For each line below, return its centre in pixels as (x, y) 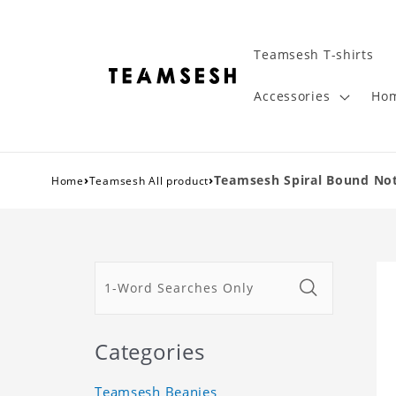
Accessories (292, 96)
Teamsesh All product (149, 180)
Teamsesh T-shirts (314, 55)
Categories (150, 351)
